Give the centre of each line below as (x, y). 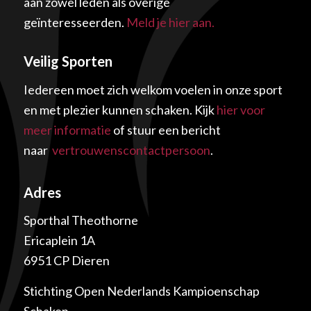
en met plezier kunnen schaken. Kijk (120, 109)
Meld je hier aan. (170, 23)
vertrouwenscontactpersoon (131, 150)
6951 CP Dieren (66, 261)
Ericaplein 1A (59, 241)
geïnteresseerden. (75, 23)
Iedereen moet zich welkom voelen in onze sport (153, 89)
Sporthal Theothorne (81, 220)
